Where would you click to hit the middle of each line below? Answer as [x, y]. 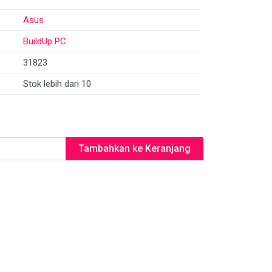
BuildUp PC [45, 41]
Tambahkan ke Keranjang [134, 148]
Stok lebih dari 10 [57, 84]
